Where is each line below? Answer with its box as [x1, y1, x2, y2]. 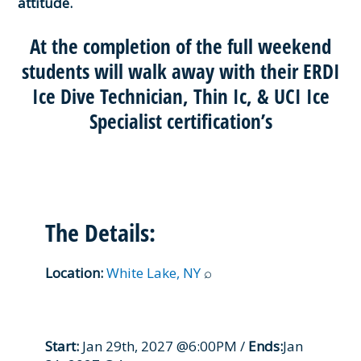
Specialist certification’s [89, 107, 272, 135]
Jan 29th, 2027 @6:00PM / [79, 337, 249, 356]
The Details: [45, 216, 156, 250]
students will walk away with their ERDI [21, 57, 340, 85]
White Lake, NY [106, 263, 201, 283]
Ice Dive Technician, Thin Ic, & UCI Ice [31, 82, 330, 110]
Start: [45, 337, 80, 356]
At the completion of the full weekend [30, 32, 331, 60]
